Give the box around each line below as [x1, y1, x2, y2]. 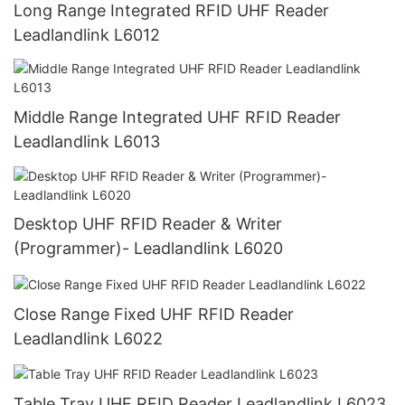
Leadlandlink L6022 [14, 328, 163, 348]
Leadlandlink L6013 [14, 132, 160, 152]
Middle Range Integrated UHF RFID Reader [14, 108, 341, 127]
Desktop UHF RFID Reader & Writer [14, 214, 282, 234]
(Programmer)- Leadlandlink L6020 [14, 239, 283, 259]
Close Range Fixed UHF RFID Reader [14, 304, 294, 324]
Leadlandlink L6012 [14, 24, 160, 44]
